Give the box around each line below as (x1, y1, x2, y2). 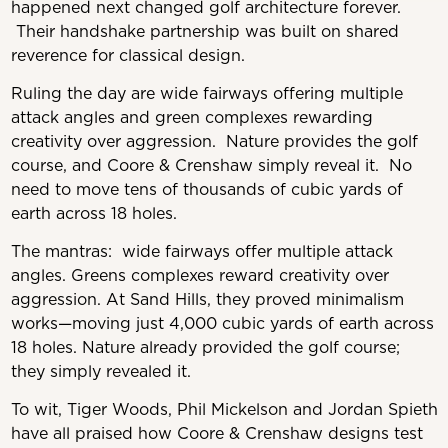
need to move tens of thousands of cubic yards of (10, 178, 403, 201)
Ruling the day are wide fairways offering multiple (10, 82, 403, 105)
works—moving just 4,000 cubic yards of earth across (10, 312, 434, 335)
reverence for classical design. (10, 44, 245, 67)
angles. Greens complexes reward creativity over (10, 264, 389, 287)
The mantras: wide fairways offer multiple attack (10, 240, 393, 263)
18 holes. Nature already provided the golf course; (10, 336, 400, 359)
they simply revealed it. (10, 360, 191, 383)
